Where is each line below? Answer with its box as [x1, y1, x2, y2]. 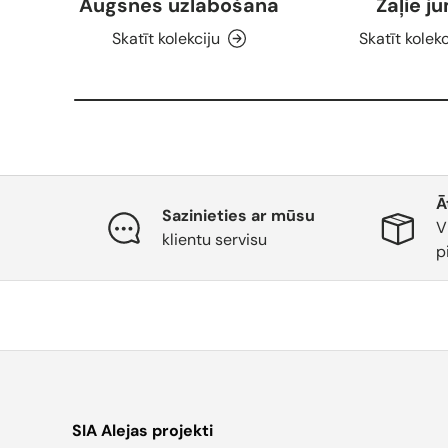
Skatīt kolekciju [112, 27, 221, 49]
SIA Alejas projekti [72, 420, 213, 442]
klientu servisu [161, 229, 267, 251]
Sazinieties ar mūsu [161, 205, 315, 227]
